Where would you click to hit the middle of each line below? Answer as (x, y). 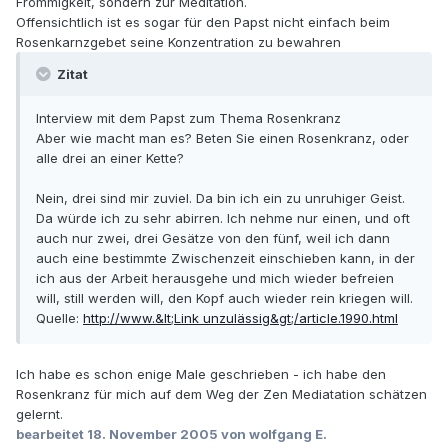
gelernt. (39, 414)
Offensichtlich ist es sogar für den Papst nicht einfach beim (203, 22)
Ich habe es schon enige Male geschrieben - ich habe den (201, 374)
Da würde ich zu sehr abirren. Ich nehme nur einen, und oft (223, 218)
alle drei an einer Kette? (110, 158)
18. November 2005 (152, 434)
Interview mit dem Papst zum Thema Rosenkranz (188, 118)
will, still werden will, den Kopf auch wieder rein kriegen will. (224, 298)
